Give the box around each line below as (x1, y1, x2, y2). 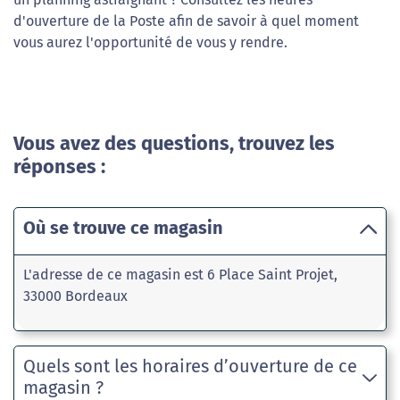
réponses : (13, 155, 105, 179)
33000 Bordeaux (23, 287, 128, 304)
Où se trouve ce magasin (23, 217, 223, 238)
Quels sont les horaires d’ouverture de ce (23, 355, 357, 377)
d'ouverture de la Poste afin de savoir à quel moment (13, 12, 359, 29)
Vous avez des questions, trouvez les (13, 132, 335, 155)
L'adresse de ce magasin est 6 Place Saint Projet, (23, 266, 337, 283)
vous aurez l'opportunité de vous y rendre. (13, 34, 287, 51)
